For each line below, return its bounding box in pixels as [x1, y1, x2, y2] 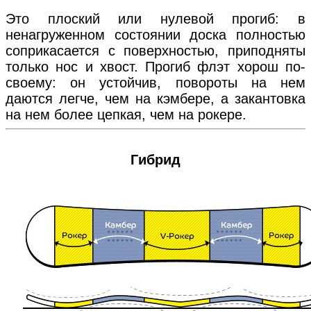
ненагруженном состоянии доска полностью [6, 26, 305, 42]
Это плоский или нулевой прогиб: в [6, 10, 305, 26]
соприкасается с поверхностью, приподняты [6, 42, 305, 58]
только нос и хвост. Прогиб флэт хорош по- [6, 58, 305, 74]
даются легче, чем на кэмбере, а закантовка [6, 90, 305, 106]
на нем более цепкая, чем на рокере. [6, 106, 246, 122]
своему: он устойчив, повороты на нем [6, 74, 305, 90]
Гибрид [131, 152, 180, 168]
